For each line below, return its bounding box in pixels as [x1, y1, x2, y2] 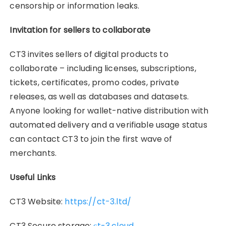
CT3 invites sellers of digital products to [10, 48, 168, 60]
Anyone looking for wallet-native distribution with [10, 104, 208, 117]
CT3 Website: [10, 195, 65, 207]
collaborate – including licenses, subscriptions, [10, 62, 196, 74]
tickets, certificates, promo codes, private [10, 76, 179, 88]
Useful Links [10, 171, 56, 183]
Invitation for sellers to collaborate [10, 24, 151, 36]
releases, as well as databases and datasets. [10, 90, 189, 102]
